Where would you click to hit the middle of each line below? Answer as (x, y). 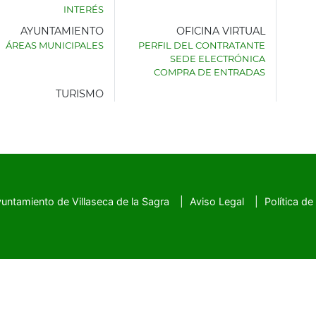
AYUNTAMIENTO (62, 31)
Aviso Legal (217, 202)
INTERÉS (83, 10)
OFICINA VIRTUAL (220, 31)
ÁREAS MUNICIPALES (54, 45)
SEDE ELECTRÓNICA (217, 58)
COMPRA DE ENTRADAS (209, 72)
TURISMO (79, 93)
